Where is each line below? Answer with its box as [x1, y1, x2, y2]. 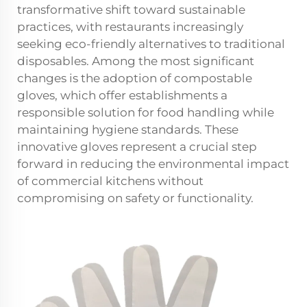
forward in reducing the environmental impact [17, 157, 289, 171]
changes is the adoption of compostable [17, 71, 252, 86]
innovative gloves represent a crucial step [17, 140, 257, 154]
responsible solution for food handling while [17, 106, 274, 120]
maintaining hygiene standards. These [17, 123, 238, 137]
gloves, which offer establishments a [17, 88, 228, 103]
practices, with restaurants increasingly [17, 20, 243, 34]
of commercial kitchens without [17, 174, 204, 188]
